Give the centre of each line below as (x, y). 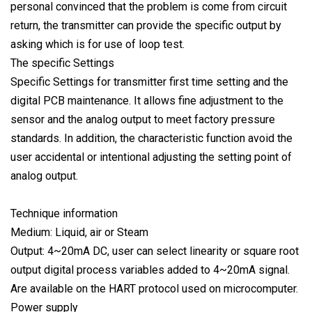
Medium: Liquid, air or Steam (79, 232)
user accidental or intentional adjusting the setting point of (151, 157)
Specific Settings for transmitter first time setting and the (149, 81)
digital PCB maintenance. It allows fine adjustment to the (147, 100)
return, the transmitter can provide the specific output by (146, 25)
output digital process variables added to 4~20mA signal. (150, 270)
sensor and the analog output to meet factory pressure (143, 119)
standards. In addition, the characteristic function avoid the (151, 138)
